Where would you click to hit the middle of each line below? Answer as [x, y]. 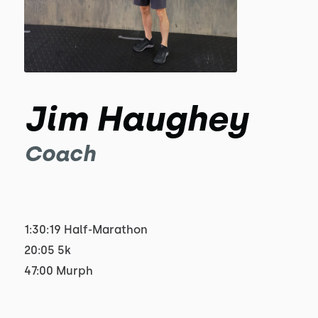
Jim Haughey [136, 119]
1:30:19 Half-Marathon [86, 230]
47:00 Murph [58, 271]
